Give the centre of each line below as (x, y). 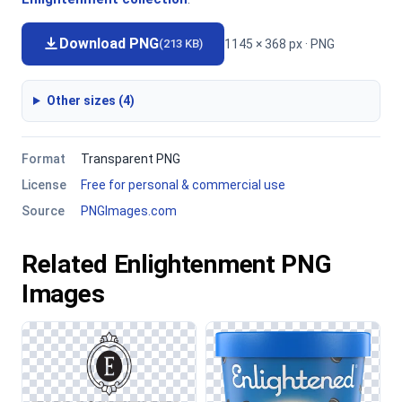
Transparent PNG (131, 159)
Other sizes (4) (90, 100)
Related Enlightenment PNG (177, 264)
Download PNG (109, 44)
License (44, 185)
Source (43, 211)
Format (44, 159)
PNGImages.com (129, 211)
